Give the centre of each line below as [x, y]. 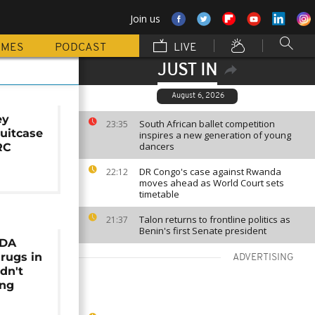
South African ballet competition [207, 124]
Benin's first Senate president [203, 231]
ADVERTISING [263, 258]
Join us [145, 19]
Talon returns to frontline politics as [215, 219]
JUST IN [187, 71]
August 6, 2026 [198, 96]
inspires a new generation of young [215, 135]
